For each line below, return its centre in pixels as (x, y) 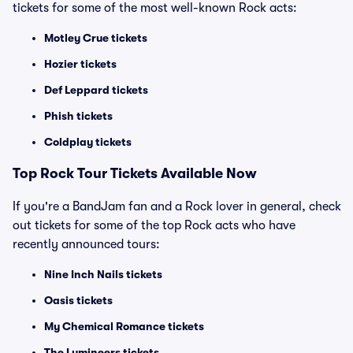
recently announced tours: (86, 244)
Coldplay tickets (88, 142)
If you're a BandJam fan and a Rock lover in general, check (177, 206)
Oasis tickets (78, 300)
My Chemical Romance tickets (124, 326)
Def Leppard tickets (96, 90)
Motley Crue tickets (96, 38)
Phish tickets (78, 116)
